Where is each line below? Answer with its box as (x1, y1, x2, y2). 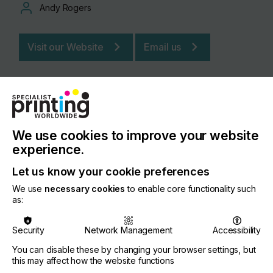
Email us (144, 40, 182, 53)
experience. (12, 142, 85, 158)
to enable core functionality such (125, 183, 256, 194)
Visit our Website (27, 40, 104, 53)
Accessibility (213, 224, 261, 235)
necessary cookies (44, 183, 126, 194)
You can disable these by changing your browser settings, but (12, 244, 256, 255)
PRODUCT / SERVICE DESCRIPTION (26, 230, 184, 241)
